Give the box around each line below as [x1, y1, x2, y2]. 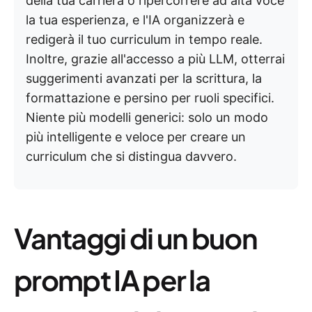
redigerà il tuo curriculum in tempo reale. [26, 32, 263, 47]
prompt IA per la [14, 262, 210, 297]
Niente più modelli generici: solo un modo [26, 110, 268, 125]
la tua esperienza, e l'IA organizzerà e [26, 13, 244, 27]
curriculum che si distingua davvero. [26, 149, 237, 164]
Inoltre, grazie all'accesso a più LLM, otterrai [26, 52, 285, 66]
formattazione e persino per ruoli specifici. [26, 91, 274, 105]
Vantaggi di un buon [14, 220, 258, 256]
